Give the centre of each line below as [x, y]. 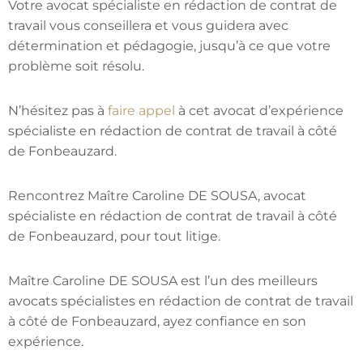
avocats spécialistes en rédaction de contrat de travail [181, 301]
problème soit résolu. [76, 66]
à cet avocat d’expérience [259, 111]
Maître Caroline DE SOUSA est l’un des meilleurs [163, 281]
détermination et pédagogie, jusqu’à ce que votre [169, 46]
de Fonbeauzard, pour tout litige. [116, 237]
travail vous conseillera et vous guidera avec [148, 26]
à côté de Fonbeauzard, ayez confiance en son [157, 322]
